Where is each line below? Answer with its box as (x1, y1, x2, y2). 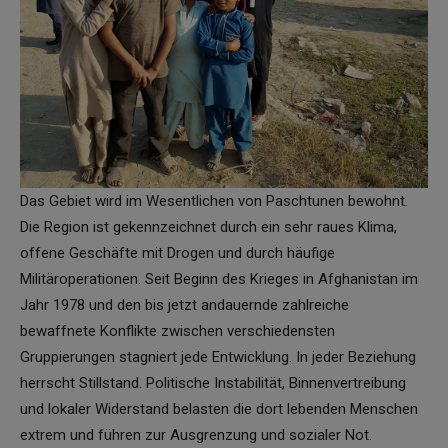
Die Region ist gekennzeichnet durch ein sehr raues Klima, (20, 217, 397, 236)
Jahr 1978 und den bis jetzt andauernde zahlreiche (20, 295, 349, 314)
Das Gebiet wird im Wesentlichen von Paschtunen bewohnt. (20, 191, 408, 210)
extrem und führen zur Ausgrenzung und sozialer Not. (20, 425, 372, 444)
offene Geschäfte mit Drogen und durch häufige (20, 243, 335, 262)
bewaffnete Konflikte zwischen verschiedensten (20, 321, 335, 340)
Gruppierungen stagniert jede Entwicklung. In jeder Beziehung (20, 347, 416, 366)
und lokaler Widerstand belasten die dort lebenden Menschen (20, 399, 418, 418)
